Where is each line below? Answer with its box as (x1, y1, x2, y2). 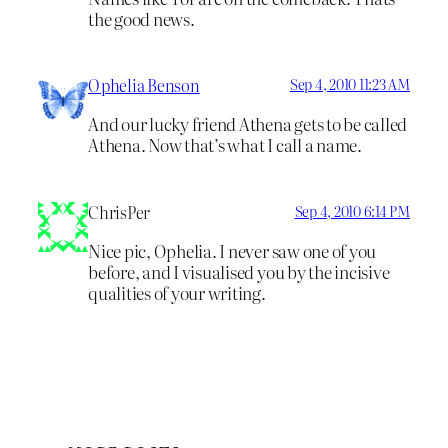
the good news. (88, 5, 195, 31)
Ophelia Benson (88, 73, 200, 98)
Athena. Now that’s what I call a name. (88, 132, 362, 158)
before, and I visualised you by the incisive (88, 258, 390, 284)
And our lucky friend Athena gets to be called (88, 111, 408, 137)
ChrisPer (88, 199, 151, 224)
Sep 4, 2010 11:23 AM (289, 74, 410, 95)
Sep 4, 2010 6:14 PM (294, 200, 410, 221)
